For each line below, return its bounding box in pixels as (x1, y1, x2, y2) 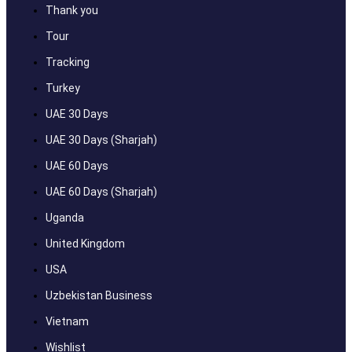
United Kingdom (46, 236, 125, 250)
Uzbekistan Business (46, 288, 152, 302)
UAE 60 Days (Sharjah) (46, 185, 157, 198)
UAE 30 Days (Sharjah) (46, 133, 157, 146)
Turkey (46, 81, 80, 94)
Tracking (46, 55, 90, 68)
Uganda (46, 211, 84, 224)
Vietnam (46, 314, 89, 328)
